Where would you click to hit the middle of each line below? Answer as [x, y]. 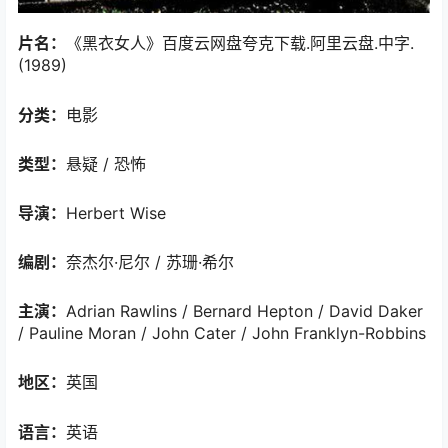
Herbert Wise [116, 212]
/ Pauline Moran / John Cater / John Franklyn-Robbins [222, 333]
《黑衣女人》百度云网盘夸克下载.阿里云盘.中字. [240, 43]
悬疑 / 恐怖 [106, 163]
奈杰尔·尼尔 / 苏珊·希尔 [150, 262]
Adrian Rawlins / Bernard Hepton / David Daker [244, 311]
